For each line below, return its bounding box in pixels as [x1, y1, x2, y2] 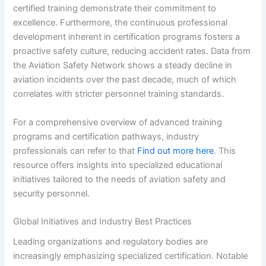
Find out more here [137, 145, 214, 156]
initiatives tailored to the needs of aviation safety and [13, 173, 226, 185]
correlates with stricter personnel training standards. [13, 88, 224, 100]
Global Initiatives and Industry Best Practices [13, 216, 192, 227]
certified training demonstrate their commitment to [13, 3, 217, 14]
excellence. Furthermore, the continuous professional [13, 17, 228, 28]
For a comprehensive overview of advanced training [13, 116, 223, 128]
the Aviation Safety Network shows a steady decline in [13, 60, 233, 71]
